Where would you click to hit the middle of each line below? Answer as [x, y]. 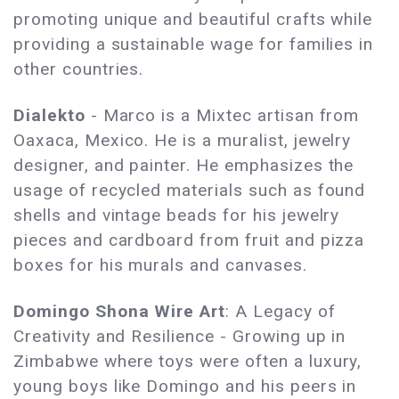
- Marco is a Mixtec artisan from [222, 116]
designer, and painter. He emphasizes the [184, 166]
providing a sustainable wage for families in [194, 45]
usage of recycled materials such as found [190, 191]
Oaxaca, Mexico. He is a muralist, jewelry [183, 141]
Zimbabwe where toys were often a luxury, [188, 362]
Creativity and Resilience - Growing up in [180, 337]
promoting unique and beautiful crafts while [193, 20]
